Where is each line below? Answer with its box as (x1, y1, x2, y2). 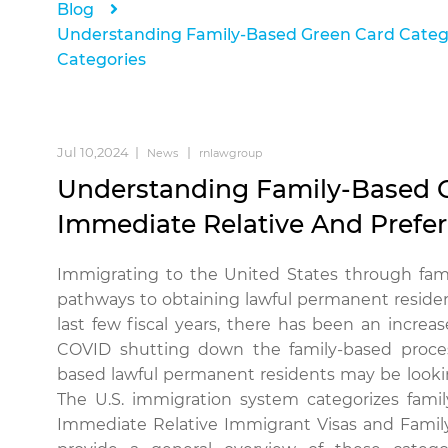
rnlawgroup (199, 146, 262, 160)
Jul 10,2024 (57, 144, 129, 160)
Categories (57, 50, 146, 69)
